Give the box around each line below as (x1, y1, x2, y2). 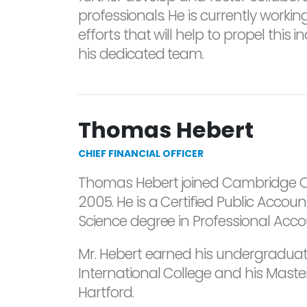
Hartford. (78, 282, 134, 302)
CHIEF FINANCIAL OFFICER (78, 147, 204, 160)
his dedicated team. (78, 44, 204, 64)
